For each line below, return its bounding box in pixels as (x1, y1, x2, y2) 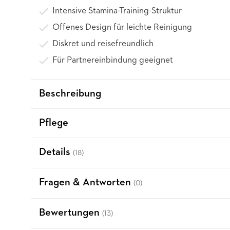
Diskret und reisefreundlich (52, 40, 154, 48)
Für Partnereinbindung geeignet (52, 56, 173, 65)
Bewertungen (39, 208, 102, 218)
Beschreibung (39, 89, 101, 99)
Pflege (39, 118, 68, 128)
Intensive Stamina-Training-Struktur (52, 7, 182, 15)
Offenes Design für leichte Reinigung (52, 23, 192, 32)
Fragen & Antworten (39, 178, 133, 188)
